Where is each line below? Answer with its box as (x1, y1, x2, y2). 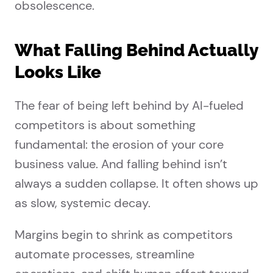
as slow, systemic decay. (15, 195, 151, 211)
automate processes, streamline (15, 246, 194, 263)
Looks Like (15, 62, 101, 83)
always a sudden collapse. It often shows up (15, 175, 258, 192)
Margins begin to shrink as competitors (15, 227, 233, 243)
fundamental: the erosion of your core (15, 136, 224, 153)
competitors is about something (15, 117, 196, 133)
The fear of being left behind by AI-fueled (15, 97, 244, 114)
